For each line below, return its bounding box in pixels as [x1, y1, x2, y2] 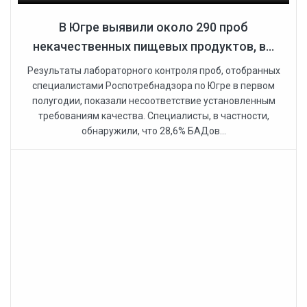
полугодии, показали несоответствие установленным [32, 95, 275, 107]
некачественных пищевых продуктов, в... [33, 39, 274, 54]
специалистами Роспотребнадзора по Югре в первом [32, 80, 275, 92]
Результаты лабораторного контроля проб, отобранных [27, 65, 280, 77]
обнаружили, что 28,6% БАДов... [81, 125, 226, 137]
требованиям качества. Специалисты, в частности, [38, 110, 269, 122]
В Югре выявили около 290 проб [59, 20, 248, 35]
